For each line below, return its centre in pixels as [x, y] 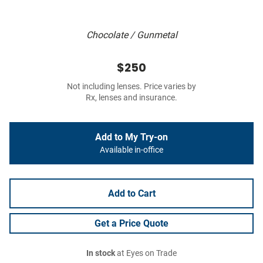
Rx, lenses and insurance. [131, 98]
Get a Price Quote [131, 224]
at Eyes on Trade [146, 254]
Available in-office [131, 150]
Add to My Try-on [131, 137]
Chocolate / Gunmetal [131, 35]
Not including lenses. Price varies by [131, 87]
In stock [101, 254]
